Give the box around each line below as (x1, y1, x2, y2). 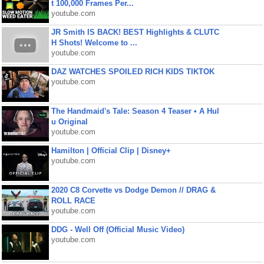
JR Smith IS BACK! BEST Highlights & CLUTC (51, 28, 219, 37)
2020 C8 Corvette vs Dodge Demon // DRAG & (51, 186, 216, 194)
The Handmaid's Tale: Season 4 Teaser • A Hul (51, 107, 219, 115)
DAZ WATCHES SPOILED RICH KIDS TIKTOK (51, 67, 214, 76)
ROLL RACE (51, 196, 95, 205)
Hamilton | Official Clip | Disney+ (51, 146, 171, 155)
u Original (51, 117, 88, 126)
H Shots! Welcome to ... (51, 38, 137, 47)
